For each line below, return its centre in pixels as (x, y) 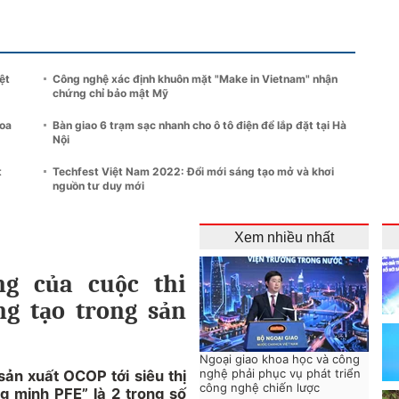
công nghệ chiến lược (260, 387)
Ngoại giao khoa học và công (280, 358)
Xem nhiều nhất (284, 237)
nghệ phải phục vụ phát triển (280, 373)
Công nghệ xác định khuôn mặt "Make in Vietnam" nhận (195, 78)
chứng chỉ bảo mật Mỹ (110, 93)
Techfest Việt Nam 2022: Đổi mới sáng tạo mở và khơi (193, 171)
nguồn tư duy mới (98, 185)
